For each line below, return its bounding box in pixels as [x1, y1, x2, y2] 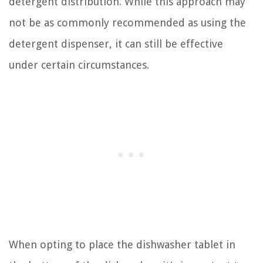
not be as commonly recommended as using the [9, 16, 246, 29]
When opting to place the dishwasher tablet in [9, 238, 235, 251]
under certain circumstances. [9, 59, 149, 72]
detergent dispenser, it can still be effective [9, 38, 223, 50]
